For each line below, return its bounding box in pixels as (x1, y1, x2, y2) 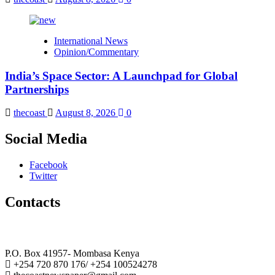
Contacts (5, 194, 60, 211)
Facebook (29, 160, 68, 171)
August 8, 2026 (55, 107, 118, 118)
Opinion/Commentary (54, 46, 139, 57)
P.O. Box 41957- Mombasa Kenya (5, 247, 139, 258)
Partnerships (5, 82, 69, 96)
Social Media (5, 131, 87, 147)
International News (54, 35, 128, 46)
